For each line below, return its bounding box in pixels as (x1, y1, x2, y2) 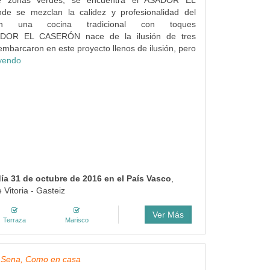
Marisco (64, 216, 89, 224)
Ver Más (152, 210, 184, 219)
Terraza (2, 216, 26, 224)
